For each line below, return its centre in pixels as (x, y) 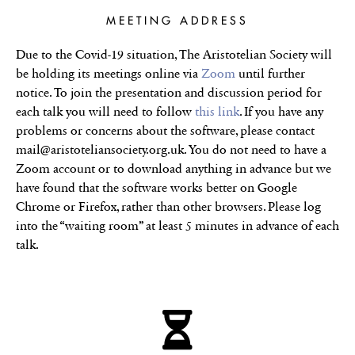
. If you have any (281, 111)
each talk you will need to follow (105, 111)
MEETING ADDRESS (177, 20)
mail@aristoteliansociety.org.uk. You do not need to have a (171, 149)
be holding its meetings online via (109, 73)
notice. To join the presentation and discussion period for (169, 92)
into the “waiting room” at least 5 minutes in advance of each (177, 225)
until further (270, 73)
